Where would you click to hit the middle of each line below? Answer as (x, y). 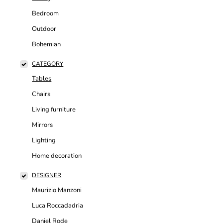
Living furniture (54, 110)
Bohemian (47, 45)
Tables (42, 79)
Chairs (41, 94)
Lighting (44, 141)
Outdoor (44, 29)
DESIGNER (47, 175)
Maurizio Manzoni (57, 190)
